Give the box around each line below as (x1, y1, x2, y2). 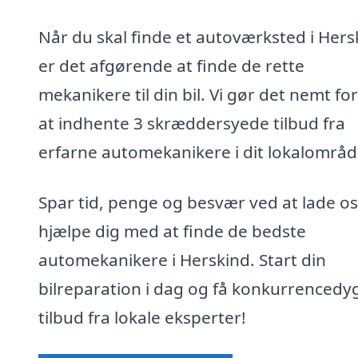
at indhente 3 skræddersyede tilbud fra (38, 111, 345, 134)
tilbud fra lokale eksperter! (38, 306, 246, 329)
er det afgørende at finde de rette (38, 54, 304, 77)
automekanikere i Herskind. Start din (38, 249, 326, 272)
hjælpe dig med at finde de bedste (38, 220, 306, 243)
